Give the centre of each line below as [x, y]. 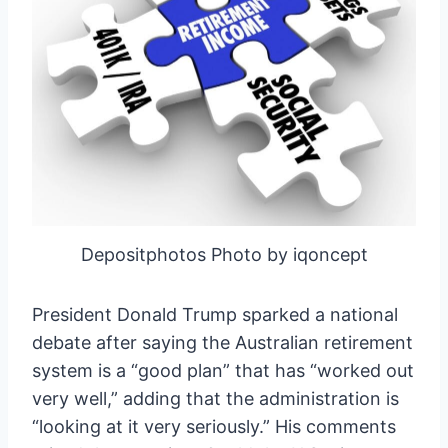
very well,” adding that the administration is [215, 398]
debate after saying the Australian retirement [222, 342]
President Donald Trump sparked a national [215, 314]
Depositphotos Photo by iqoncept [224, 254]
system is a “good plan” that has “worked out [223, 370]
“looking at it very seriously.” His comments [214, 426]
